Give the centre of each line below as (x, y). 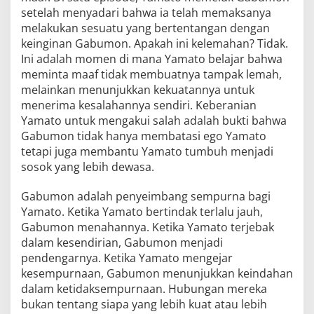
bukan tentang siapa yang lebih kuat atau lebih (144, 304)
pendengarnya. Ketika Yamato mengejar (127, 258)
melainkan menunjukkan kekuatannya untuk (138, 90)
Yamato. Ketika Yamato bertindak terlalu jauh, (142, 212)
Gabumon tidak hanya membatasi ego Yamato (144, 136)
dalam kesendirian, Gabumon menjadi (122, 243)
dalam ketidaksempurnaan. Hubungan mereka (144, 289)
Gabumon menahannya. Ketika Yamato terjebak (148, 227)
